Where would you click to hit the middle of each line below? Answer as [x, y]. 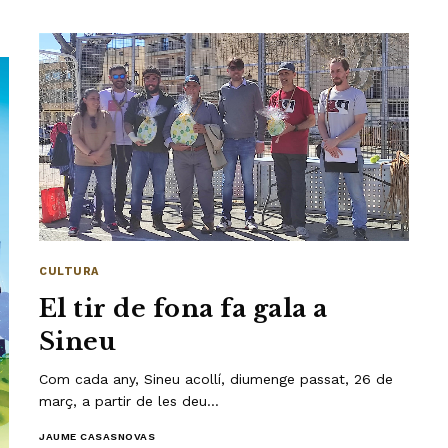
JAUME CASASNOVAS [97, 436]
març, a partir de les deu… [129, 400]
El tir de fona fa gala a [183, 308]
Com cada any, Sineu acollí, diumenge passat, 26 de [216, 378]
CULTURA [69, 271]
